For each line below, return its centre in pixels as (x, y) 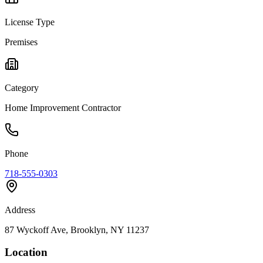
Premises (21, 42)
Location (26, 252)
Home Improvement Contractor (63, 107)
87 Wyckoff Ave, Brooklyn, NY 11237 (77, 230)
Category (22, 87)
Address (20, 210)
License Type (30, 22)
